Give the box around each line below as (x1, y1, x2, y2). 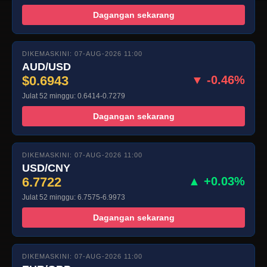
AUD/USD (22, 60, 71, 73)
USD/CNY (22, 162, 70, 174)
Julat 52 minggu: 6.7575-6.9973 (22, 193, 125, 201)
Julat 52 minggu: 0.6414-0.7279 (22, 91, 125, 100)
